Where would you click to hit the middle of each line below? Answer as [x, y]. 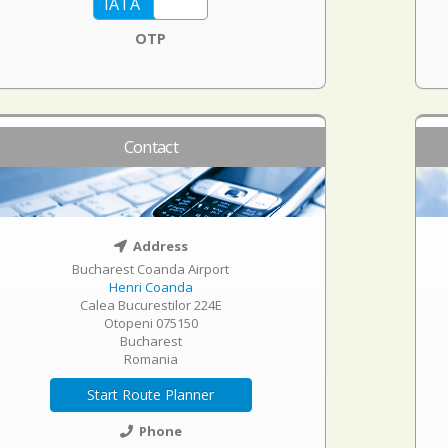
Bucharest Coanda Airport [151, 269]
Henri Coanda [150, 287]
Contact [150, 146]
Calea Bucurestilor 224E [150, 305]
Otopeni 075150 [150, 323]
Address [158, 246]
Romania [150, 359]
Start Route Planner [151, 394]
